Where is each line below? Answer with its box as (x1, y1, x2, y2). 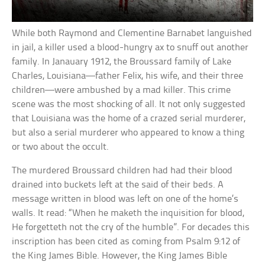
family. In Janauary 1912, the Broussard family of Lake (12, 56, 232, 67)
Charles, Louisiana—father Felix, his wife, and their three (12, 70, 244, 81)
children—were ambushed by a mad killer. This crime (12, 85, 231, 95)
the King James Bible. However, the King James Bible (12, 250, 228, 261)
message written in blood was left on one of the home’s (12, 193, 239, 204)
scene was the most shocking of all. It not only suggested (12, 99, 246, 109)
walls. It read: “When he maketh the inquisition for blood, (12, 208, 245, 218)
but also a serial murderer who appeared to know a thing (12, 127, 245, 138)
